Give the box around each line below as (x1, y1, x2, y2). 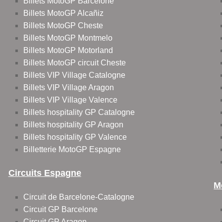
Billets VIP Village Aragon (23, 83, 114, 92)
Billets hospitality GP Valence (23, 133, 127, 142)
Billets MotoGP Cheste (23, 21, 103, 30)
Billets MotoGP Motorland (23, 46, 113, 55)
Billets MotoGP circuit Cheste (23, 58, 126, 67)
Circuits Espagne (8, 168, 81, 178)
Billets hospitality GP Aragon (23, 120, 123, 129)
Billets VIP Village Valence (23, 96, 117, 105)
